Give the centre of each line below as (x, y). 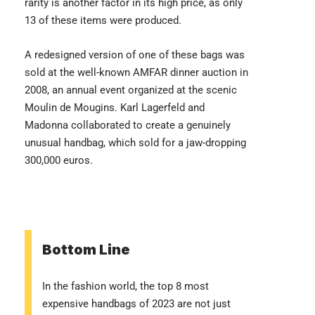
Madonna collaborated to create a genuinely (128, 126)
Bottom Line (86, 250)
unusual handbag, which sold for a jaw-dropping (135, 143)
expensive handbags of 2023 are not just (136, 304)
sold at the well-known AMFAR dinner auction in (136, 73)
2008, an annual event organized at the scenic (131, 90)
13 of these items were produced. (103, 21)
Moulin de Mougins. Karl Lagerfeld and (115, 108)
